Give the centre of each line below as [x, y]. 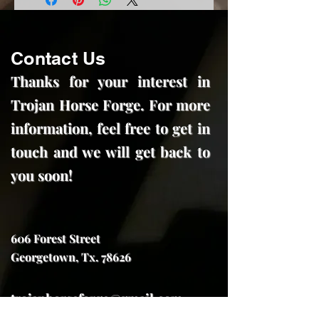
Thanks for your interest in [110, 81]
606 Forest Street [56, 239]
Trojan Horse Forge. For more [110, 105]
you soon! [42, 175]
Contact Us [58, 59]
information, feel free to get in [110, 128]
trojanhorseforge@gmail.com [96, 299]
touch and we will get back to [110, 152]
